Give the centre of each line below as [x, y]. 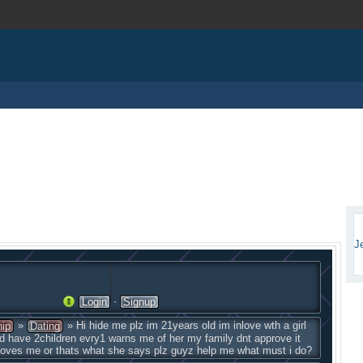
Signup [140, 302]
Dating [45, 327]
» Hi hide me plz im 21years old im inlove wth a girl [186, 325]
